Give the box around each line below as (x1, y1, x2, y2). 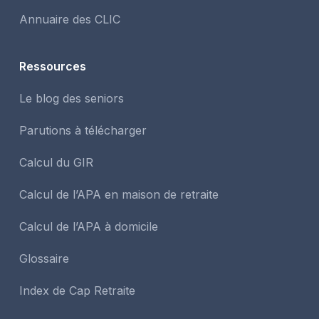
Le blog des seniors (19, 90, 124, 105)
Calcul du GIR (19, 155, 93, 169)
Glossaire (19, 251, 69, 266)
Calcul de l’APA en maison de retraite (19, 187, 219, 202)
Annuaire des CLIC (19, 11, 120, 26)
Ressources (19, 58, 86, 73)
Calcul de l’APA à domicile (19, 219, 158, 234)
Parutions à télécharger (19, 122, 147, 137)
